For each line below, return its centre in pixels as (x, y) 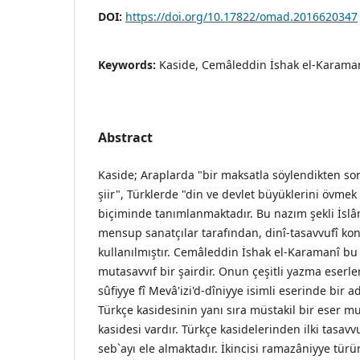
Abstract (125, 137)
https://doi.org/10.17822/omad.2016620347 (241, 16)
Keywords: (129, 64)
